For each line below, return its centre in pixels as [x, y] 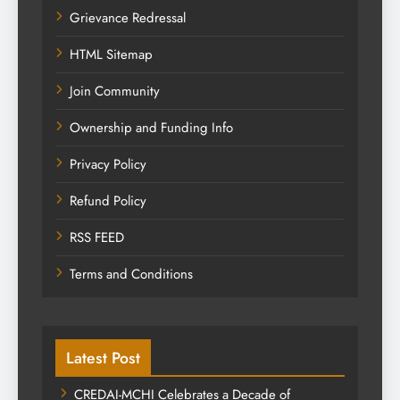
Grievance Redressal [128, 18]
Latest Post [103, 358]
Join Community [115, 92]
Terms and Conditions [131, 275]
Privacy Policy [108, 165]
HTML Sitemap [111, 55]
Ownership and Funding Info [151, 128]
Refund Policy [108, 201]
